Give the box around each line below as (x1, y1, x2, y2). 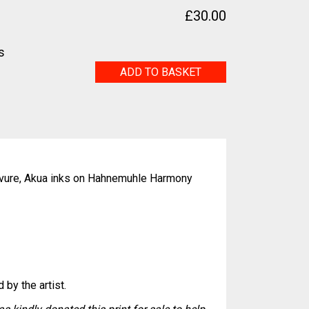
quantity (94, 101, 143, 116)
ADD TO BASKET (120, 66, 202, 79)
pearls (94, 82, 130, 97)
